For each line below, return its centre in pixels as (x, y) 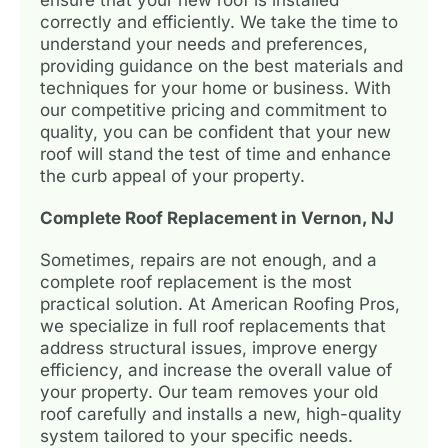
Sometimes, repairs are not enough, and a (208, 259)
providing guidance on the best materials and (221, 65)
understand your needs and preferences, (204, 43)
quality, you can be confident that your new (215, 131)
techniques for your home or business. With (215, 87)
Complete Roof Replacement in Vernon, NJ (217, 217)
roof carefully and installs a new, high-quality (221, 413)
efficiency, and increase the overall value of (216, 369)
